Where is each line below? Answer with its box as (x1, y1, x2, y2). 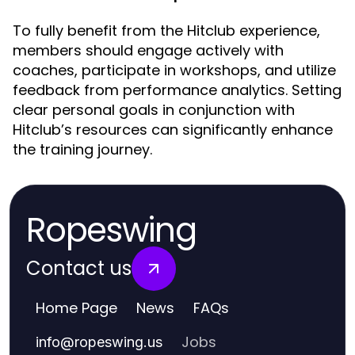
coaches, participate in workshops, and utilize (13, 60, 336, 80)
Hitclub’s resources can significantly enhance (13, 120, 333, 139)
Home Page (36, 298, 117, 318)
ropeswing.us (74, 334, 162, 350)
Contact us (26, 255, 132, 281)
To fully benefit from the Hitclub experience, (13, 21, 320, 40)
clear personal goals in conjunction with (13, 100, 295, 120)
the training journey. (13, 139, 152, 159)
